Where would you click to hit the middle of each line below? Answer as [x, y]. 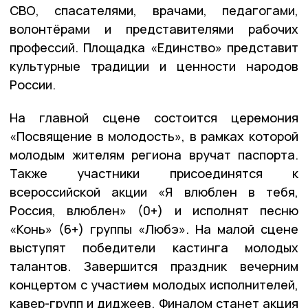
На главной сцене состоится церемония [154, 117]
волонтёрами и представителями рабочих [154, 29]
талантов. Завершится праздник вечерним [154, 266]
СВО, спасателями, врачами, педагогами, [154, 10]
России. [33, 84]
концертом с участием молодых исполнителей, [154, 284]
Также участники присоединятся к [154, 173]
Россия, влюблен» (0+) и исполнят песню [154, 210]
